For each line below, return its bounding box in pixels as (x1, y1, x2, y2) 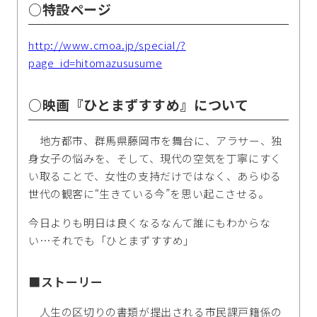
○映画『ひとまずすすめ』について (28, 95, 249, 115)
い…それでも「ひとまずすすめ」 (28, 233, 195, 248)
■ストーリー (28, 272, 103, 291)
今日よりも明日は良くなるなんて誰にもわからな (28, 215, 271, 231)
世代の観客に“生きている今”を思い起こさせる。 (28, 186, 270, 202)
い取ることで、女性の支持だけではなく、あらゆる (28, 168, 282, 184)
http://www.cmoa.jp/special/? (28, 38, 186, 53)
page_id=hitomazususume (28, 55, 163, 71)
